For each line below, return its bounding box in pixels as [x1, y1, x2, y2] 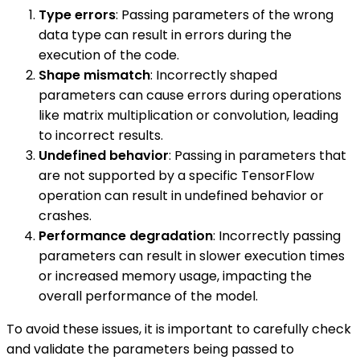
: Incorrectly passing [213, 227, 341, 246]
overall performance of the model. [39, 287, 258, 306]
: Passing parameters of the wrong [116, 6, 333, 25]
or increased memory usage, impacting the [39, 267, 312, 286]
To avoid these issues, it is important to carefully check [6, 320, 351, 339]
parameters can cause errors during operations [39, 86, 342, 105]
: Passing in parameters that [169, 146, 346, 166]
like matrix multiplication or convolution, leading [39, 106, 338, 125]
